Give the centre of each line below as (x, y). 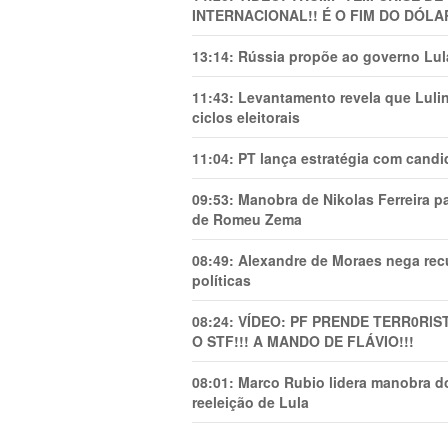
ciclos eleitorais (246, 117)
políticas (221, 280)
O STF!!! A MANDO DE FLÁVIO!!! (303, 341)
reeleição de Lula (250, 402)
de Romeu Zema (247, 219)
